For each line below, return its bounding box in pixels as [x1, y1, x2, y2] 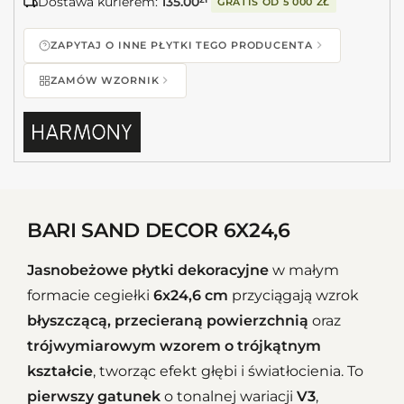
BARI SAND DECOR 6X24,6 [27, 218, 290, 243]
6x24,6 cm [153, 287, 228, 305]
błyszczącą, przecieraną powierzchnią [27, 312, 308, 330]
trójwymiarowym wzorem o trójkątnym [27, 337, 321, 355]
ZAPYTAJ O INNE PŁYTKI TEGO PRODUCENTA [50, 38, 313, 51]
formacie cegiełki [27, 287, 153, 305]
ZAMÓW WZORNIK [50, 73, 160, 87]
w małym [269, 262, 339, 280]
